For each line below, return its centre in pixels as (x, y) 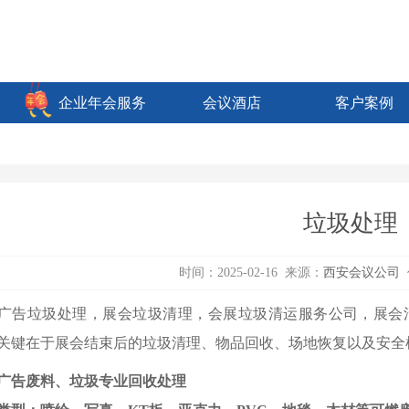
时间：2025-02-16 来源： (251, 273)
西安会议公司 (362, 273)
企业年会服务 (102, 103)
